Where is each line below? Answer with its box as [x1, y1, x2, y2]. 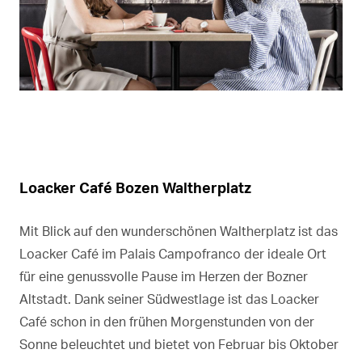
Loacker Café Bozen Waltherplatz [19, 178, 251, 196]
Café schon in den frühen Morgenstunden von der [19, 313, 314, 330]
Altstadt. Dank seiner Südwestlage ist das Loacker [19, 290, 319, 307]
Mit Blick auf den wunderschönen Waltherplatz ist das [19, 222, 338, 239]
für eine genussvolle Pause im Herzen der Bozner [19, 267, 308, 284]
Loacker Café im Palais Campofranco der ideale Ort [19, 245, 326, 262]
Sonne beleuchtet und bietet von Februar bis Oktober [19, 335, 339, 352]
